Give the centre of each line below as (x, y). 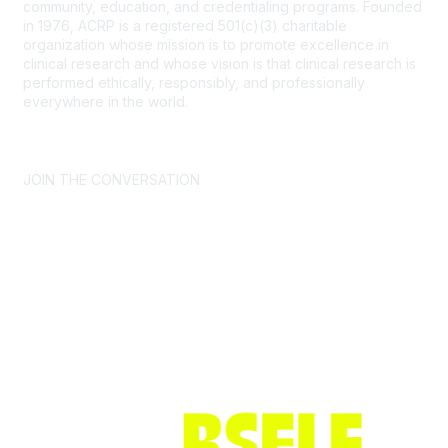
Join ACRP (98, 301)
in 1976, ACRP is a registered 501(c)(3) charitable (185, 25)
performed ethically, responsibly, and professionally (194, 82)
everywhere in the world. (105, 101)
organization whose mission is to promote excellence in (206, 44)
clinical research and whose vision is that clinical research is (219, 63)
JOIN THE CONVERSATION (111, 179)
